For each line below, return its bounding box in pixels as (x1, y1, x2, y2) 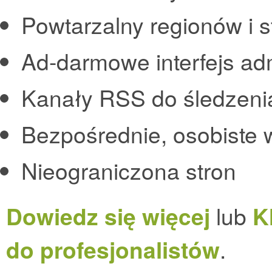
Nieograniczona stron (21, 154, 236, 186)
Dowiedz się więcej (6, 200, 210, 232)
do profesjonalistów (6, 233, 220, 265)
